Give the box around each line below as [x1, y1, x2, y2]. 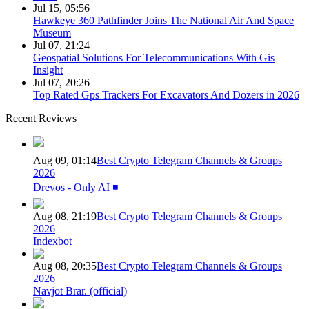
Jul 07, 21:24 [33, 39, 90, 52]
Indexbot [33, 235, 72, 248]
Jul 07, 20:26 [33, 77, 90, 89]
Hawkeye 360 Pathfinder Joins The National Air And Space [33, 14, 294, 27]
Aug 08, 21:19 [33, 210, 97, 223]
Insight [33, 64, 63, 77]
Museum [33, 27, 71, 39]
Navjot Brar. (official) [33, 285, 127, 297]
